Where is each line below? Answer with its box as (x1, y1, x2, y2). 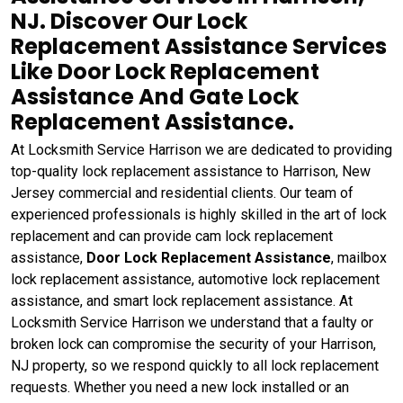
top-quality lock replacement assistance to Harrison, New (11, 163, 371, 180)
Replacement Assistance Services (11, 31, 387, 61)
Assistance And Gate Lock (11, 82, 299, 112)
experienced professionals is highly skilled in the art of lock (11, 206, 387, 223)
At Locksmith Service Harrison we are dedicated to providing (11, 141, 392, 158)
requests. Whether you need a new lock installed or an (11, 379, 349, 396)
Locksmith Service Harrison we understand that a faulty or (11, 314, 373, 331)
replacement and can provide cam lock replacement (11, 228, 333, 245)
